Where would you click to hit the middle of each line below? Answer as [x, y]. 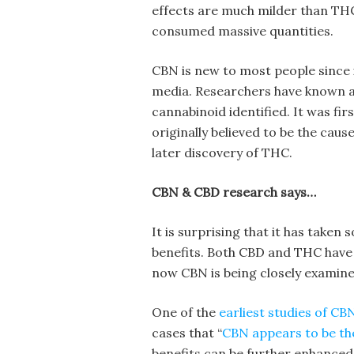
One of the [185, 312]
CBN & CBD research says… [234, 192]
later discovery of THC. [222, 153]
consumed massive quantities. [243, 31]
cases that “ [187, 333]
